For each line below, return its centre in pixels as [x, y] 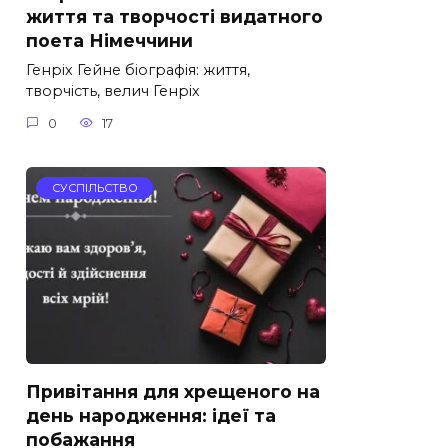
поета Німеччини [109, 41]
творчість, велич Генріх [113, 91]
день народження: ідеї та [151, 415]
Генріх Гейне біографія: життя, [138, 70]
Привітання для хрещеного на [173, 391]
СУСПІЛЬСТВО [94, 187]
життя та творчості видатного [174, 17]
